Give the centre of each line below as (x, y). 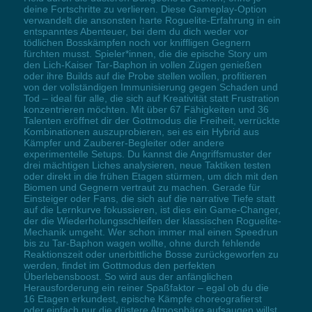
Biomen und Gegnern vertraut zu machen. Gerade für (142, 187)
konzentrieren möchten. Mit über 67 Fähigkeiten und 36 (146, 109)
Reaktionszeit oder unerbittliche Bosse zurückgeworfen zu (151, 254)
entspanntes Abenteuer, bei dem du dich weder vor (135, 31)
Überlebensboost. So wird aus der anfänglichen (128, 276)
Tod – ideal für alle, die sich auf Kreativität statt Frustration (151, 98)
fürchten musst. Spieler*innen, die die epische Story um (145, 53)
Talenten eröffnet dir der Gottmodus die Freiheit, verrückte (151, 120)
